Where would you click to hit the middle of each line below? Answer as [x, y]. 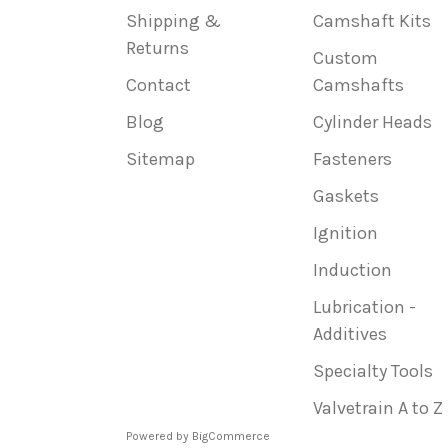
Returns [157, 48]
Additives [349, 334]
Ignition [345, 233]
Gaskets [345, 196]
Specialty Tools [372, 371]
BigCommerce [231, 436]
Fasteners [352, 159]
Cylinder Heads [372, 122]
